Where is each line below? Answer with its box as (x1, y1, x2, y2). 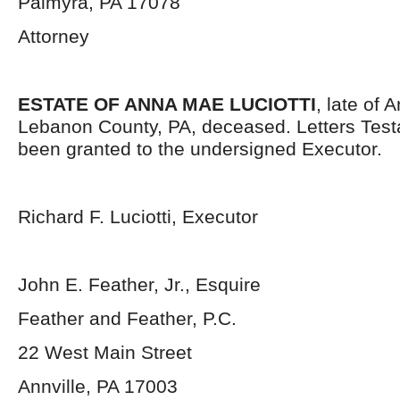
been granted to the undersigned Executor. (18, 138, 382, 159)
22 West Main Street (18, 342, 192, 362)
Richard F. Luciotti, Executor (18, 206, 258, 227)
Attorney (18, 26, 89, 46)
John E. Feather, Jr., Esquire (18, 274, 261, 295)
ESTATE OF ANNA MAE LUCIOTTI (18, 94, 316, 114)
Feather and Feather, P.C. (18, 308, 237, 329)
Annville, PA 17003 (18, 376, 178, 396)
